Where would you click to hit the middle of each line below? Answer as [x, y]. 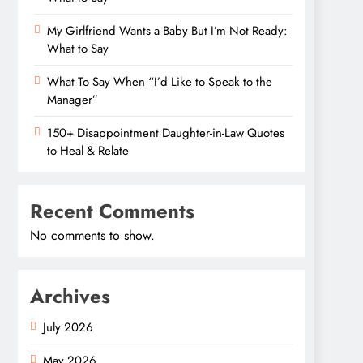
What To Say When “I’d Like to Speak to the [160, 81]
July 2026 [68, 327]
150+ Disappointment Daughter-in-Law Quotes [166, 132]
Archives [70, 296]
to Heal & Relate [88, 150]
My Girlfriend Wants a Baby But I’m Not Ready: [167, 30]
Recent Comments [112, 211]
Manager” [74, 99]
